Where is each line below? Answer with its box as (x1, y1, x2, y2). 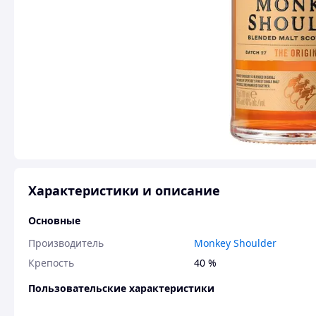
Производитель (28, 236, 104, 250)
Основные (28, 214, 80, 227)
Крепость (28, 256, 74, 269)
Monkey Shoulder (194, 236, 276, 250)
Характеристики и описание (28, 182, 220, 199)
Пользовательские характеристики (28, 281, 214, 295)
